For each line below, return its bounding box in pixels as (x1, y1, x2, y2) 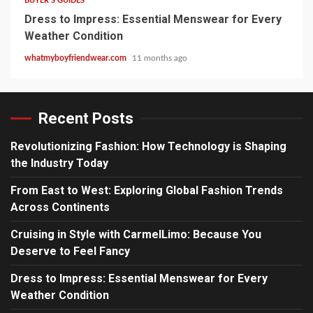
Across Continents (10, 200, 110, 214)
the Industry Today (10, 156, 108, 170)
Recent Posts (38, 109, 133, 127)
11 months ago (132, 53, 187, 62)
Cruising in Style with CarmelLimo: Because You (10, 227, 261, 241)
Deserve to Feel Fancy (10, 244, 130, 258)
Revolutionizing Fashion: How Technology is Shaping (10, 139, 286, 153)
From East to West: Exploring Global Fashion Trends (10, 183, 283, 197)
